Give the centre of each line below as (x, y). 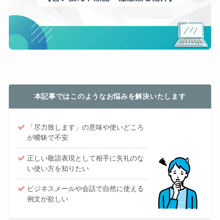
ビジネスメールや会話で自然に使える (86, 189)
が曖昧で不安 (48, 138)
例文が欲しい (48, 199)
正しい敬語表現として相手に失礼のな (86, 158)
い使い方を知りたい (58, 168)
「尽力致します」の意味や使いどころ (86, 127)
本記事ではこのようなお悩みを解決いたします (110, 96)
